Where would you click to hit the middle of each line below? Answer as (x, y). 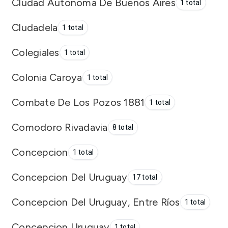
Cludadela (35, 27)
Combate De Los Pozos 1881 (78, 102)
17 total (145, 177)
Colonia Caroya (47, 77)
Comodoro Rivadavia (60, 127)
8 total (123, 127)
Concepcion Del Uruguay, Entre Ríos (96, 202)
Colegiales (36, 52)
